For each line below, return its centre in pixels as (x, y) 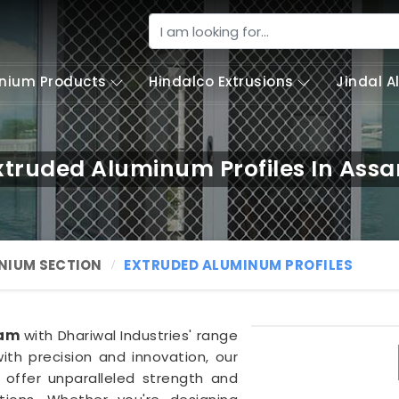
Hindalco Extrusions (221, 81)
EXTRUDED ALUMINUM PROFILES (239, 265)
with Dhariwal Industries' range (129, 335)
